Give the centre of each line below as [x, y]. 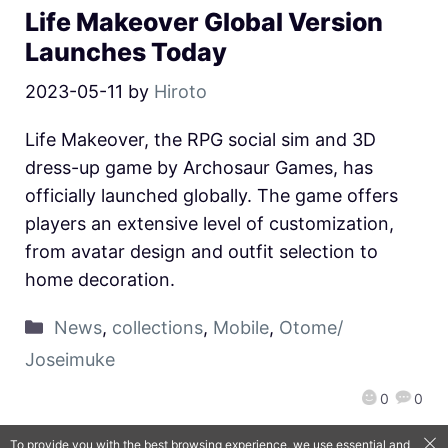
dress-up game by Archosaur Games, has [199, 168]
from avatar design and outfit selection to [201, 252]
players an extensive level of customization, [209, 224]
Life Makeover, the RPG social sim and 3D [200, 140]
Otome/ [310, 328]
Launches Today [126, 52]
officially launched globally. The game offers [211, 196]
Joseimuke [70, 360]
